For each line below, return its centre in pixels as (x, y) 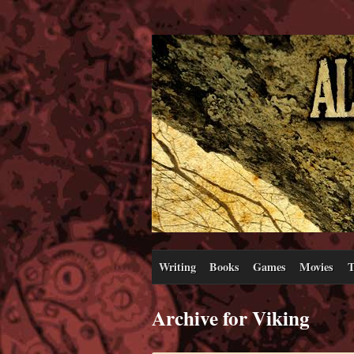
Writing (177, 266)
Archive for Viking (231, 318)
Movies (317, 266)
